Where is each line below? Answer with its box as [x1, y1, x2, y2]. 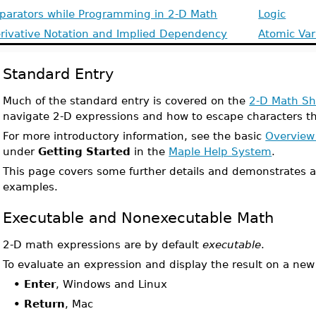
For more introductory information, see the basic [3, 130, 266, 142]
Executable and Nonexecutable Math [3, 209, 274, 226]
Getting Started [38, 145, 131, 157]
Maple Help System [169, 145, 272, 157]
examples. [3, 181, 59, 193]
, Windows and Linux [56, 278, 168, 290]
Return [24, 298, 66, 310]
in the [130, 145, 169, 157]
